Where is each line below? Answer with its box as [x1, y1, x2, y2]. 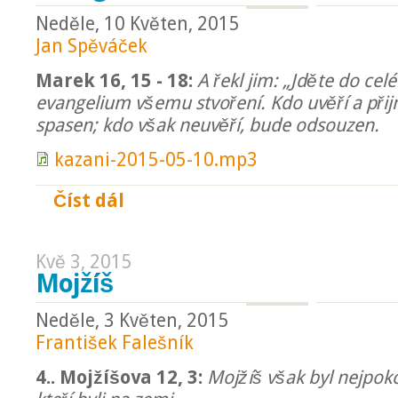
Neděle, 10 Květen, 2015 [36, 13, 240, 35]
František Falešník [36, 332, 194, 354]
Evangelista [124, 192, 196, 206]
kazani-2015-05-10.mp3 [54, 149, 258, 171]
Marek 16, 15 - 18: [36, 70, 193, 92]
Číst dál [53, 190, 124, 211]
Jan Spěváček [36, 36, 147, 57]
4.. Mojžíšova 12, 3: [36, 367, 203, 388]
